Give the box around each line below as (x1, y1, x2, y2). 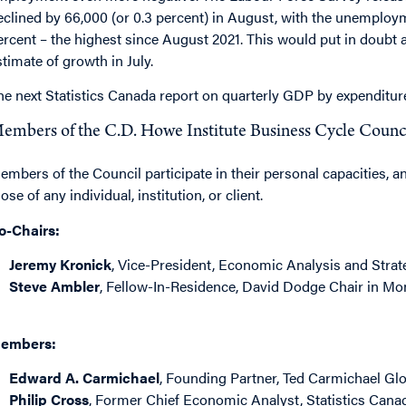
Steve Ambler (9, 275, 101, 297)
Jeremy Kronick (9, 254, 112, 275)
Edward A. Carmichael (9, 366, 160, 388)
